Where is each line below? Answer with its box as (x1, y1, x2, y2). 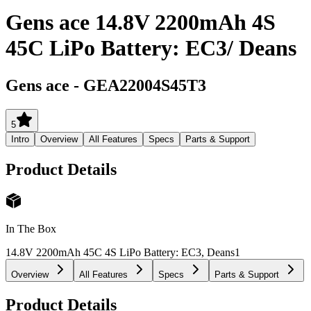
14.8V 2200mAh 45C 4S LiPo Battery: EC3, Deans (6, 246, 235, 259)
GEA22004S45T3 (83, 76, 206, 94)
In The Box (6, 223, 56, 235)
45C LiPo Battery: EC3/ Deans (6, 35, 296, 61)
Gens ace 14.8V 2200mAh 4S (6, 10, 276, 35)
